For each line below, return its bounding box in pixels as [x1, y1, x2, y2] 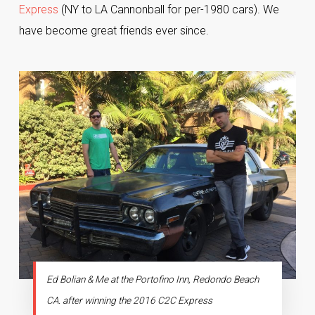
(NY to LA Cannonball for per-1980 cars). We [58, 3, 279, 16]
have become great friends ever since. [18, 24, 209, 37]
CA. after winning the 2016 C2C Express [46, 294, 212, 306]
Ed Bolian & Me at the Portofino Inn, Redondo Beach [46, 273, 259, 285]
